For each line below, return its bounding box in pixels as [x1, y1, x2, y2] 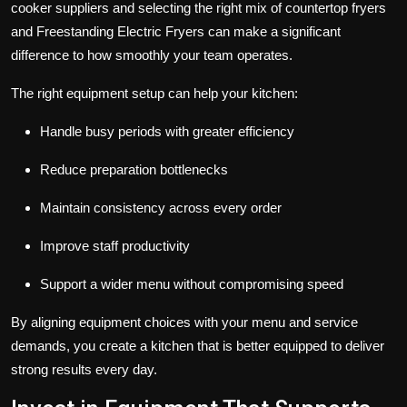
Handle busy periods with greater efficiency [40, 124, 294, 140]
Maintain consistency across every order [40, 200, 282, 216]
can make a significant [204, 24, 341, 40]
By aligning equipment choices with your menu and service [11, 314, 358, 331]
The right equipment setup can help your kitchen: [11, 85, 298, 102]
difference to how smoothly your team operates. [11, 47, 293, 64]
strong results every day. [11, 362, 157, 378]
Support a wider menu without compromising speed [40, 276, 343, 293]
